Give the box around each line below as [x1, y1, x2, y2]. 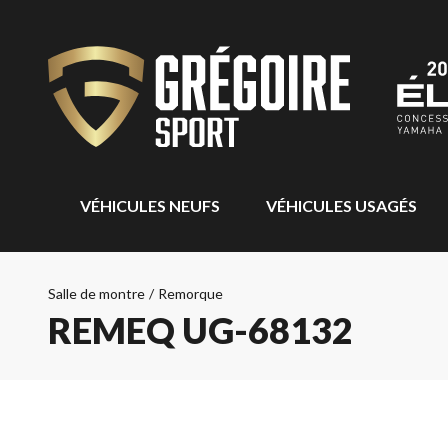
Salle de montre [48, 285, 145, 302]
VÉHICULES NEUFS [80, 196, 220, 215]
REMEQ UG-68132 [48, 308, 353, 352]
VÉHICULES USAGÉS [266, 196, 418, 215]
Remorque [158, 285, 223, 302]
